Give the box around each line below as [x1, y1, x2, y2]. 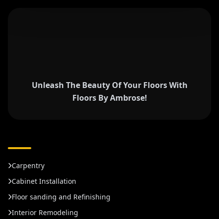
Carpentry [12, 161, 44, 171]
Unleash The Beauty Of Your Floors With [31, 80, 188, 91]
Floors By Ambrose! [72, 92, 147, 104]
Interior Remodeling [12, 208, 78, 218]
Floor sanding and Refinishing [12, 192, 110, 202]
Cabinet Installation [12, 176, 76, 186]
